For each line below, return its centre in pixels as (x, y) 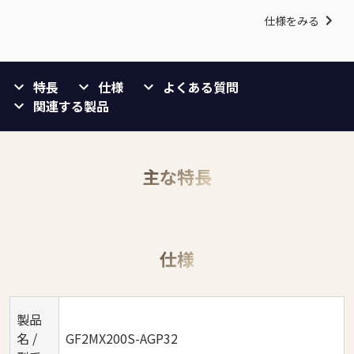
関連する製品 (71, 106)
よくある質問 (201, 87)
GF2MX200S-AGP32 (122, 339)
